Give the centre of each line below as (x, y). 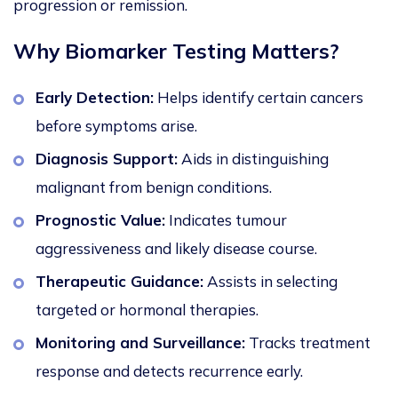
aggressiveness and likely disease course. (178, 249)
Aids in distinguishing (253, 159)
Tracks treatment (308, 343)
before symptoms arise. (118, 126)
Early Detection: (95, 98)
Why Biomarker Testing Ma (148, 52)
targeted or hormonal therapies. (149, 310)
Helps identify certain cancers (259, 98)
